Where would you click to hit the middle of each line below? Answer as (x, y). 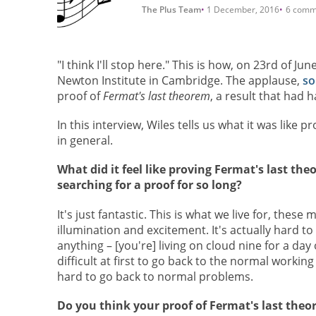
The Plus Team (171, 9)
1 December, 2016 (243, 9)
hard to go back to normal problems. (155, 276)
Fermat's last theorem (156, 96)
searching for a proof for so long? (149, 185)
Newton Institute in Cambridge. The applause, (180, 80)
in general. (85, 141)
